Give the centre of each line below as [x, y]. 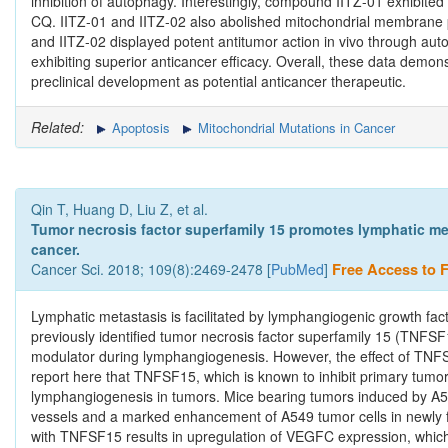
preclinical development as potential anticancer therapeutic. [218, 81]
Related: [57, 127]
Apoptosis [139, 128]
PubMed [297, 269]
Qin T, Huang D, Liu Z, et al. [119, 209]
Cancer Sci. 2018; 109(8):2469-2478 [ [151, 269]
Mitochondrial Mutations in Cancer [294, 128]
